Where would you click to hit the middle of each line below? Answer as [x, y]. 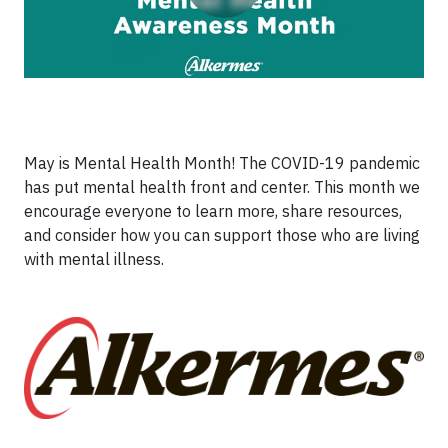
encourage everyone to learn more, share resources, [213, 211]
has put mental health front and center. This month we [222, 187]
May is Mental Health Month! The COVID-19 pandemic [222, 163]
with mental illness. [94, 259]
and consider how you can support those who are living [222, 235]
